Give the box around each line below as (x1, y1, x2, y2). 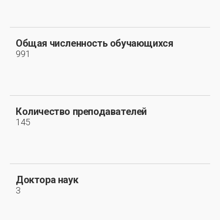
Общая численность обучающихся (16, 37, 173, 49)
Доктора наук (16, 174, 79, 186)
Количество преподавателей (16, 106, 147, 117)
